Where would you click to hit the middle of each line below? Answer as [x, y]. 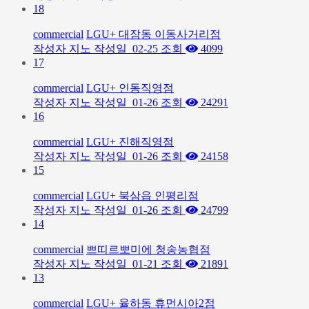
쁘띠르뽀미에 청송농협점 [148, 249]
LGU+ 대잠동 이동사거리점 [153, 34]
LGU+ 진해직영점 [130, 142]
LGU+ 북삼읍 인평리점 [142, 196]
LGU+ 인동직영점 [130, 88]
